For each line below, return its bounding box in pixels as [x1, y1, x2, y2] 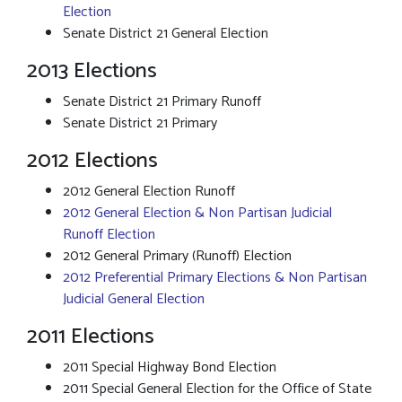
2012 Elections [27, 144, 158, 179]
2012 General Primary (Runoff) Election [63, 244, 292, 268]
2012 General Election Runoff [63, 179, 235, 204]
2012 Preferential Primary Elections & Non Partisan [63, 266, 367, 290]
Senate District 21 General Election [63, 22, 268, 46]
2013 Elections [27, 54, 157, 89]
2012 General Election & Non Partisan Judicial [63, 201, 332, 225]
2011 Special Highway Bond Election [63, 355, 276, 380]
